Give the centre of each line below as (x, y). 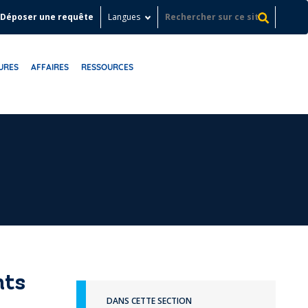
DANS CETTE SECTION (149, 301)
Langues (124, 17)
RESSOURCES (108, 67)
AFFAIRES (50, 67)
